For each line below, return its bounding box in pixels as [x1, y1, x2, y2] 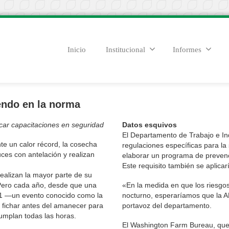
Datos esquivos [122, 121, 177, 129]
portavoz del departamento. [122, 201, 212, 210]
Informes [173, 45, 201, 54]
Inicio [67, 45, 86, 54]
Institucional [106, 45, 145, 54]
